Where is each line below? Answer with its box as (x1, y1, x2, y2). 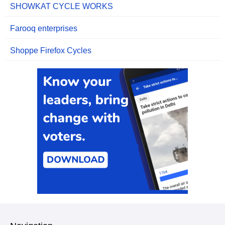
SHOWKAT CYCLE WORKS (10, 2, 113, 11)
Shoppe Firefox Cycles (10, 46, 91, 55)
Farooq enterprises (10, 24, 77, 33)
